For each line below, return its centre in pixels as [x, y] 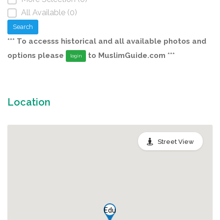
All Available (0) [49, 12]
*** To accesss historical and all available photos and [107, 41]
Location [29, 102]
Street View [176, 141]
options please [37, 55]
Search [23, 27]
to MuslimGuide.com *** [130, 55]
